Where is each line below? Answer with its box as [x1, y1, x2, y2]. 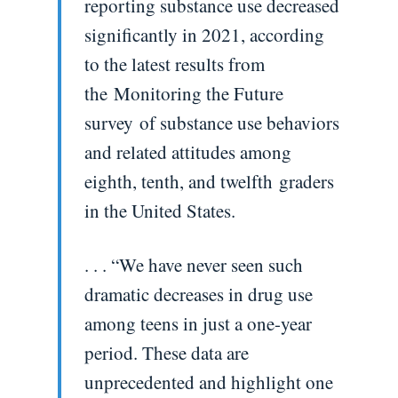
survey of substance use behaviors [84, 109, 339, 135]
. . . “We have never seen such [84, 251, 303, 277]
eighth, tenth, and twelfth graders [84, 168, 334, 194]
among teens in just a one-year [84, 310, 312, 336]
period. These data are [84, 339, 249, 365]
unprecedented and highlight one [84, 369, 333, 394]
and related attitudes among [84, 139, 291, 164]
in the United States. [84, 197, 235, 223]
